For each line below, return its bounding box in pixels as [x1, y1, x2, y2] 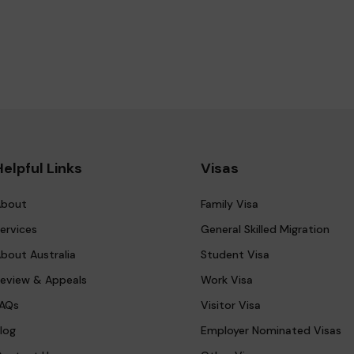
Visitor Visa [201, 298, 261, 312]
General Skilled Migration [201, 222, 330, 236]
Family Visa [201, 197, 258, 211]
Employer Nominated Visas [201, 323, 341, 337]
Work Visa [201, 273, 253, 287]
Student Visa [201, 247, 269, 262]
